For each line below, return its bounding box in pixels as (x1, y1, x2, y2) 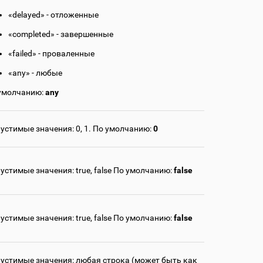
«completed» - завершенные (8, 29, 113, 39)
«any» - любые (8, 68, 62, 78)
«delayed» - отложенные (8, 10, 99, 20)
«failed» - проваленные (8, 49, 95, 59)
